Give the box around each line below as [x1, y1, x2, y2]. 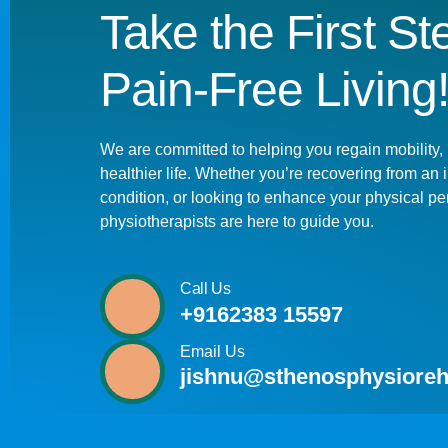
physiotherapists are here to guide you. [100, 213, 374, 230]
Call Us [180, 280, 231, 297]
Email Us [180, 343, 245, 360]
